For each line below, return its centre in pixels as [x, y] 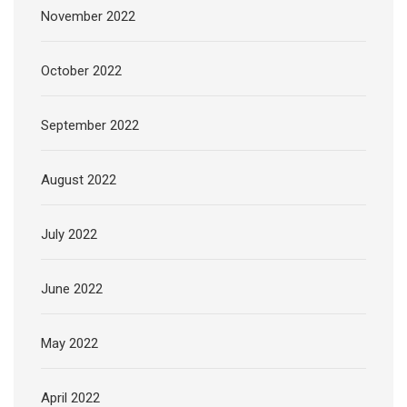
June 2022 [72, 288]
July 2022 [69, 234]
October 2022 [81, 70]
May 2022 [69, 343]
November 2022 [88, 16]
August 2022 [79, 179]
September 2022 [90, 125]
